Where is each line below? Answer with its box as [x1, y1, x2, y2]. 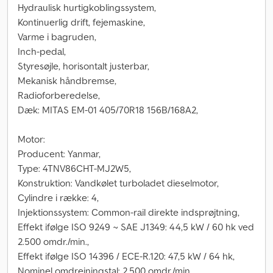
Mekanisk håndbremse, [18, 74, 116, 87]
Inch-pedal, [18, 45, 66, 57]
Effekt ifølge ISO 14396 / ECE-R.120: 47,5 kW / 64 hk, [18, 250, 235, 262]
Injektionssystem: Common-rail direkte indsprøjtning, [18, 206, 239, 218]
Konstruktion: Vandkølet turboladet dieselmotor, [18, 177, 219, 189]
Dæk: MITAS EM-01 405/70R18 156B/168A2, [18, 104, 198, 116]
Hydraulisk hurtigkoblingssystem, [18, 1, 156, 13]
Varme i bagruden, [18, 30, 96, 43]
